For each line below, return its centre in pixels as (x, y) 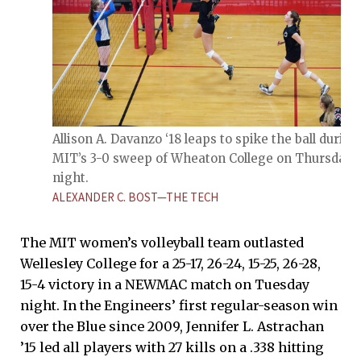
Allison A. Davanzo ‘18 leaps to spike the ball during (206, 139)
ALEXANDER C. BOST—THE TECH (135, 197)
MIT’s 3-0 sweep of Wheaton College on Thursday (203, 159)
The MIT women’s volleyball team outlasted (162, 242)
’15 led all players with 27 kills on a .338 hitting (172, 347)
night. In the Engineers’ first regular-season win (179, 305)
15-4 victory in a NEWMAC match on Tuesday (165, 284)
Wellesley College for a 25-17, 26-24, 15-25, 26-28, (170, 263)
